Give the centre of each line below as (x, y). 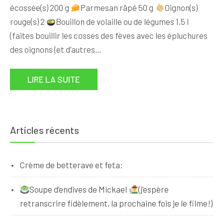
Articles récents (45, 130)
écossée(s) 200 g (40, 7)
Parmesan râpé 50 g (118, 7)
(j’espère (153, 189)
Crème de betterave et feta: (71, 165)
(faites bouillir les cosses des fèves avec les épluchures (109, 35)
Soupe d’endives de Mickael (79, 189)
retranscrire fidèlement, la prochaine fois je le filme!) (116, 203)
